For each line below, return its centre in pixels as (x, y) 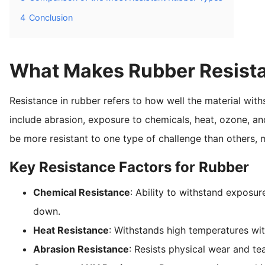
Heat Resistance (71, 230)
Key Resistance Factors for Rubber (129, 167)
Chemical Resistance (82, 192)
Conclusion (51, 17)
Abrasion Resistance (81, 249)
